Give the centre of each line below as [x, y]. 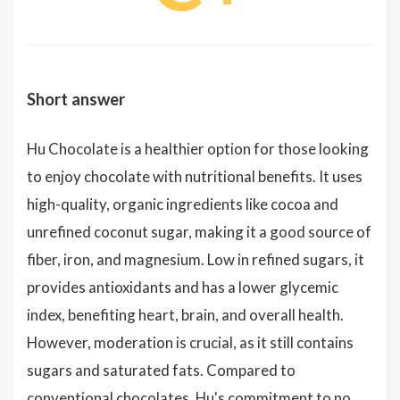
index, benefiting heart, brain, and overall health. [185, 315]
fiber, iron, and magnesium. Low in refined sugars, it [196, 259]
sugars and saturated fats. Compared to [161, 370]
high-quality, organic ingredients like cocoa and [183, 204]
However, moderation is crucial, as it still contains [190, 342]
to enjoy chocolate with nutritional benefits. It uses [195, 176]
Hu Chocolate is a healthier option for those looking [198, 149]
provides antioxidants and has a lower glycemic [183, 287]
